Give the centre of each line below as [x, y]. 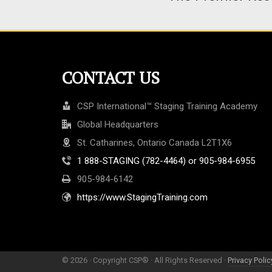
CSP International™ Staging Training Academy [167, 106]
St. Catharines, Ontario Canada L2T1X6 [155, 143]
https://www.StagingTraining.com [142, 197]
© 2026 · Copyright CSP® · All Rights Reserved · [145, 260]
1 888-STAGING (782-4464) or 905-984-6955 [166, 161]
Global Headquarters [118, 124]
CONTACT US [111, 78]
